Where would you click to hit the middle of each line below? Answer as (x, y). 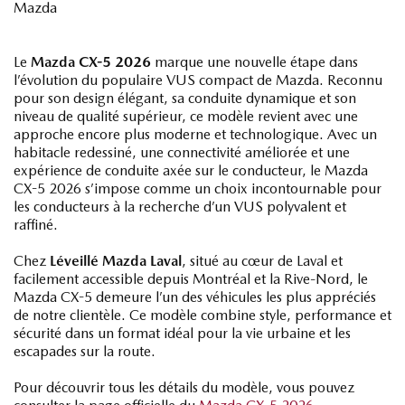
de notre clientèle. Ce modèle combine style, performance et (202, 315)
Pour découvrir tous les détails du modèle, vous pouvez (184, 387)
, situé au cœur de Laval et (262, 261)
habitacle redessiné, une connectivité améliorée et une (182, 152)
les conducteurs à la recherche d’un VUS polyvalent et (180, 207)
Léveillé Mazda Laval (116, 261)
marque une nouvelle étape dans (254, 62)
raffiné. (36, 225)
